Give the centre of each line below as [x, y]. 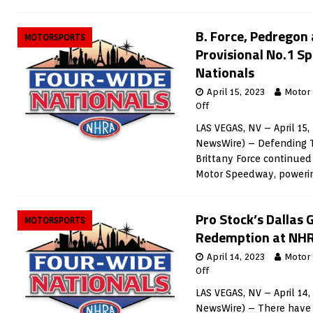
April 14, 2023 [236, 257]
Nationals [225, 72]
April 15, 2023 [236, 92]
